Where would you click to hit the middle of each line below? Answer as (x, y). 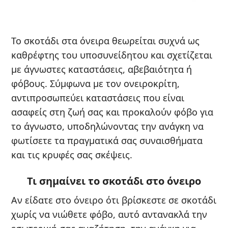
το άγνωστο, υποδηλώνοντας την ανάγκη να (107, 126)
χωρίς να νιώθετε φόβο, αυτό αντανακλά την (109, 214)
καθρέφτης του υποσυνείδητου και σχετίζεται (112, 55)
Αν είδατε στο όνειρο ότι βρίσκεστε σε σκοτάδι (114, 200)
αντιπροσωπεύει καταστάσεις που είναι (98, 97)
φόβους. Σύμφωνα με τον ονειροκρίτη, (95, 83)
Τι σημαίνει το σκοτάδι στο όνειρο (114, 181)
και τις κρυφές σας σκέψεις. (72, 154)
